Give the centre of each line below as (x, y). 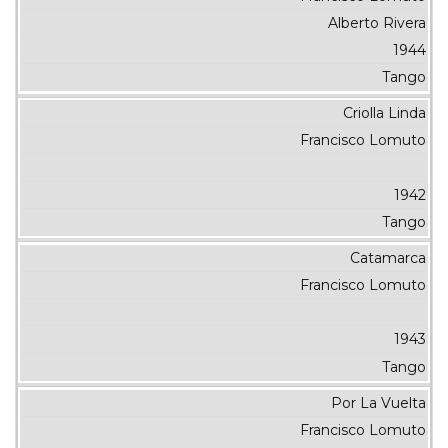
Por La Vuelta (378, 402)
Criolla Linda (384, 113)
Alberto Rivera (376, 22)
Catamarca (387, 257)
